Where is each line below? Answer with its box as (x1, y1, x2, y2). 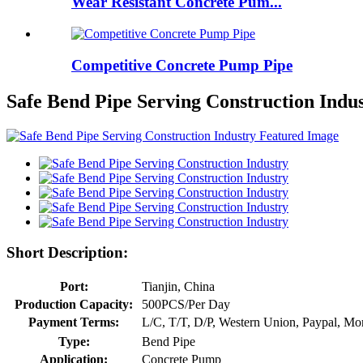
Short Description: (6, 244, 128, 262)
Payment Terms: (28, 315, 119, 330)
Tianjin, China (142, 280, 215, 294)
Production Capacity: (15, 297, 133, 312)
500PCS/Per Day (142, 297, 230, 312)
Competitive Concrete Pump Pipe (71, 56, 293, 74)
